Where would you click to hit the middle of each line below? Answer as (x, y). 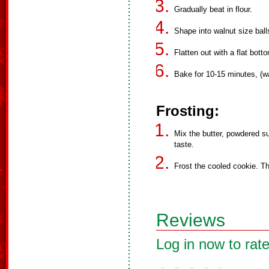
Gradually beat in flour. (213, 9)
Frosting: (188, 111)
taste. (184, 144)
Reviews (191, 220)
